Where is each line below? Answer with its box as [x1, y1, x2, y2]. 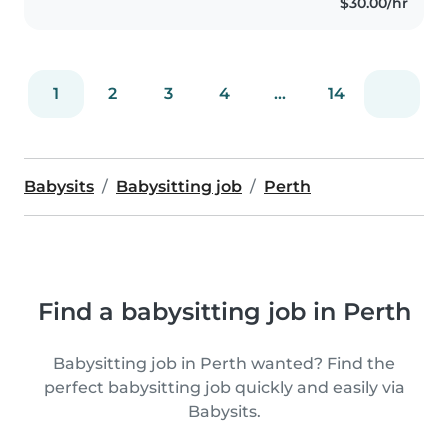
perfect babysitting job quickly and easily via [43, 377, 405, 397]
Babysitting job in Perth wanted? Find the [53, 353, 395, 373]
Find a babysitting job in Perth [37, 296, 411, 326]
